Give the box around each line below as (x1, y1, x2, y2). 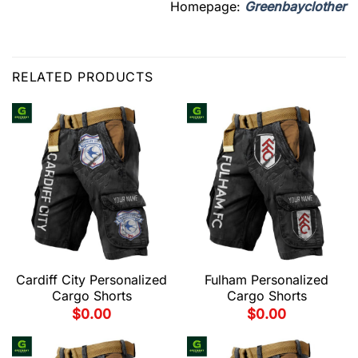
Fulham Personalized (205, 271, 328, 288)
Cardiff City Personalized (16, 271, 167, 288)
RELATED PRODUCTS (12, 69, 153, 86)
